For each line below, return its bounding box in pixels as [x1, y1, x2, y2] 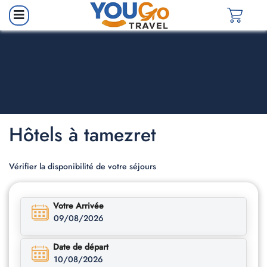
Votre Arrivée [53, 200, 104, 212]
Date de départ [53, 241, 108, 253]
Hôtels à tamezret [9, 121, 156, 149]
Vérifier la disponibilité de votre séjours [9, 160, 156, 173]
